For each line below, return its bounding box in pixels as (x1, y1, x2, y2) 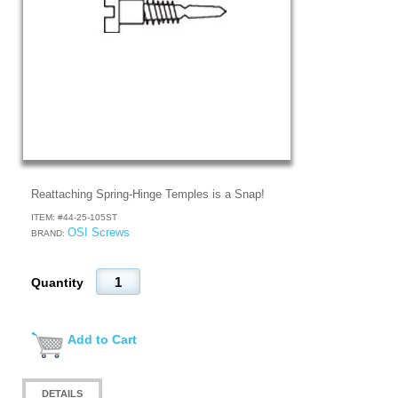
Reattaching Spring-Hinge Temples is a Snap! (31, 187, 265, 201)
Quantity (31, 275, 87, 290)
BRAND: (31, 228, 68, 238)
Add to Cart (68, 332, 137, 346)
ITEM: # (31, 212, 63, 222)
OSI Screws (68, 226, 130, 239)
